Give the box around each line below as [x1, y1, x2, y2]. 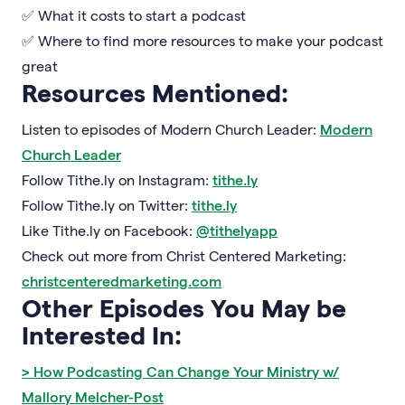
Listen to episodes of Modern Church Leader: [22, 119, 320, 137]
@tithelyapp [196, 221, 278, 239]
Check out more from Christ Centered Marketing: [22, 246, 346, 264]
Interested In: [22, 318, 182, 349]
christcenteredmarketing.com [22, 271, 221, 289]
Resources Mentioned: [22, 76, 288, 107]
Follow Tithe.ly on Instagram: [22, 170, 212, 188]
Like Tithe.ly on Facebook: [22, 221, 196, 239]
